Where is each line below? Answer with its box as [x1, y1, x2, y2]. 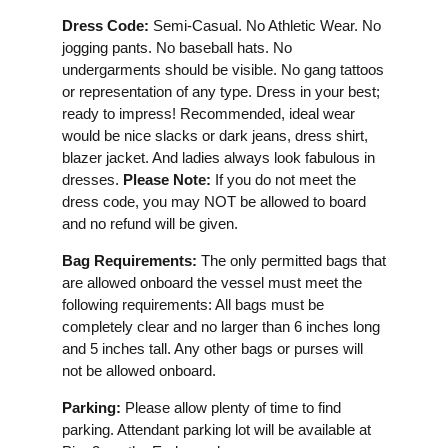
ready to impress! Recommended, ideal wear [62, 105, 355, 122]
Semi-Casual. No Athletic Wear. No [149, 17, 381, 34]
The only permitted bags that [197, 252, 386, 269]
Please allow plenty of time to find [121, 399, 341, 416]
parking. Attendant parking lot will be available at [62, 421, 371, 438]
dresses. [62, 171, 123, 188]
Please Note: [123, 171, 211, 188]
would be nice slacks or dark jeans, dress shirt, [62, 127, 368, 144]
